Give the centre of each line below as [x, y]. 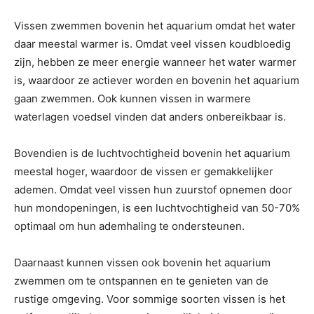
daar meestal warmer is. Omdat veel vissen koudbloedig [152, 44]
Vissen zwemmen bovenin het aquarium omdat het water [155, 26]
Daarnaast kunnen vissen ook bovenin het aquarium [142, 262]
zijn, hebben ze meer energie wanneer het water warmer [155, 62]
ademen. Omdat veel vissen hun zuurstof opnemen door [153, 190]
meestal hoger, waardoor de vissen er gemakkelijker [144, 171]
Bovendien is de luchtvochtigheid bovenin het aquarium [152, 153]
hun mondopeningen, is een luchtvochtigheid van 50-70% [157, 208]
